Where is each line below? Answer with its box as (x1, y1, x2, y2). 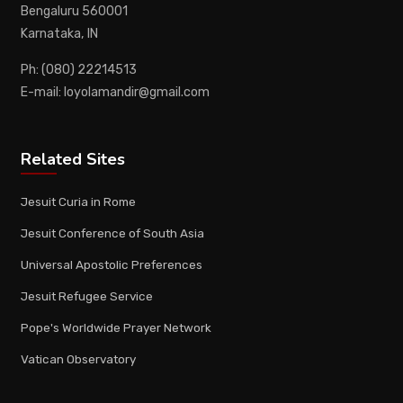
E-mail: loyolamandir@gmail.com (20, 84, 210, 100)
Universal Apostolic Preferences (20, 256, 202, 272)
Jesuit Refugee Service (20, 288, 153, 303)
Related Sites (20, 148, 125, 171)
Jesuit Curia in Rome (20, 193, 136, 209)
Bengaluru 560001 (20, 3, 128, 19)
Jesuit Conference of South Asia (20, 225, 204, 240)
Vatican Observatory (20, 351, 136, 366)
